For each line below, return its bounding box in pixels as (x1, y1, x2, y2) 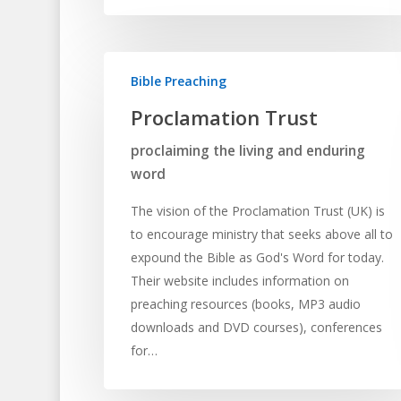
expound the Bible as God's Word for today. (130, 249, 384, 267)
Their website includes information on (130, 272, 349, 290)
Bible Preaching (130, 73, 226, 90)
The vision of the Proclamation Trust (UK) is (130, 202, 385, 220)
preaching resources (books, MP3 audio (130, 295, 361, 313)
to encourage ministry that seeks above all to (130, 226, 393, 243)
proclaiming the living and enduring (130, 141, 365, 161)
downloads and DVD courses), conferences (130, 319, 382, 337)
